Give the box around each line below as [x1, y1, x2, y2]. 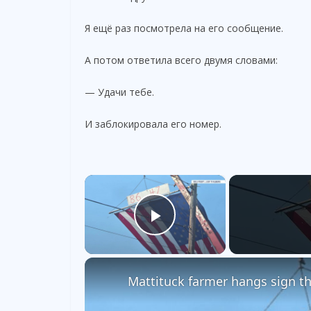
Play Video [155, 223, 260, 246]
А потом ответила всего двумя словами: [85, 53, 278, 67]
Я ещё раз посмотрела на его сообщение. [85, 21, 283, 35]
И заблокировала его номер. [85, 117, 221, 131]
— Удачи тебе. [85, 85, 154, 99]
